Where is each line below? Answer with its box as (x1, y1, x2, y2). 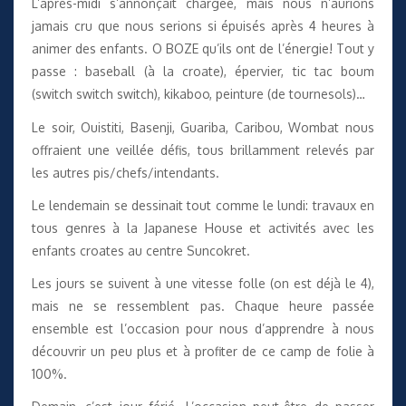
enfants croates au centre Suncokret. (32, 242, 250, 258)
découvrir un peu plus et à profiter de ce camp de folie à (32, 343, 374, 359)
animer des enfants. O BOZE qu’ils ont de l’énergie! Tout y (32, 41, 374, 57)
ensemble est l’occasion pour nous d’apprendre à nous (32, 320, 374, 336)
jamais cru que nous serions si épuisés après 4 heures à (32, 18, 374, 34)
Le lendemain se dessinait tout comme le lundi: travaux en (32, 197, 374, 213)
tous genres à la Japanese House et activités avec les (32, 219, 374, 236)
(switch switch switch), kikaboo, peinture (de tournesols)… (32, 86, 365, 102)
